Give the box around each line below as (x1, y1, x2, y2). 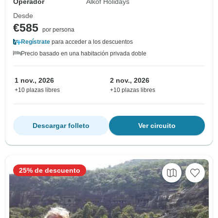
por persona (42, 26, 74, 34)
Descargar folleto (33, 122, 90, 130)
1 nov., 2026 (15, 76, 54, 85)
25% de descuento (19, 166, 80, 175)
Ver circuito (138, 122, 176, 130)
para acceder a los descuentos (50, 38, 133, 46)
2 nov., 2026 (110, 76, 149, 85)
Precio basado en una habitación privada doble (21, 50, 146, 57)
